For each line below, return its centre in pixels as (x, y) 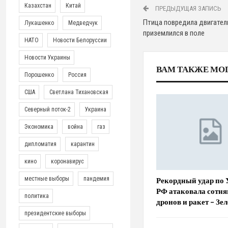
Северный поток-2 (47, 109)
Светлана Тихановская (78, 92)
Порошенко (39, 75)
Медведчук (82, 23)
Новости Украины (47, 57)
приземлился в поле (174, 33)
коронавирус (67, 161)
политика (36, 196)
